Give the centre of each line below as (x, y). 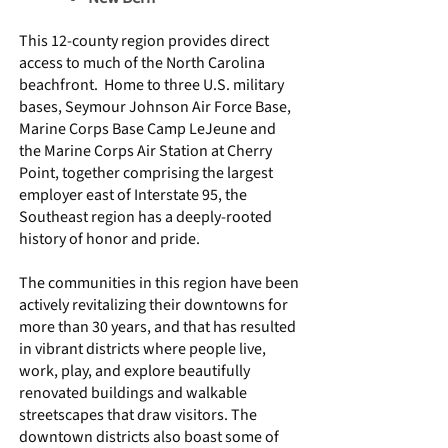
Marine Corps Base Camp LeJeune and (147, 129)
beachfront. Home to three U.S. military (151, 85)
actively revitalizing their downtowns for (153, 305)
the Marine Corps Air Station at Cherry (145, 151)
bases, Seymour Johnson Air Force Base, (155, 107)
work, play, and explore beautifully (134, 371)
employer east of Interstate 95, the (133, 195)
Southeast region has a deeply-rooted (145, 217)
